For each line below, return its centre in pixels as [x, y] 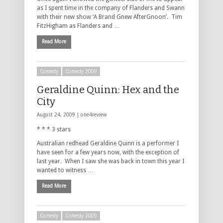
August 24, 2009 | [59, 114]
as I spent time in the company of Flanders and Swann [111, 8]
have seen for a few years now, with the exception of [108, 152]
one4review [94, 114]
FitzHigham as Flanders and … [78, 26]
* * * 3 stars [54, 129]
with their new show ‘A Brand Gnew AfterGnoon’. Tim [110, 17]
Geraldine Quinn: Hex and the [108, 89]
